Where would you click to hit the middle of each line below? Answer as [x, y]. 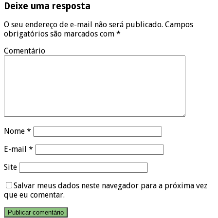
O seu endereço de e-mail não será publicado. [83, 25]
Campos [178, 25]
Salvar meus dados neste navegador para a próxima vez [110, 186]
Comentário [25, 51]
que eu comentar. [34, 195]
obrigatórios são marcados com [60, 34]
